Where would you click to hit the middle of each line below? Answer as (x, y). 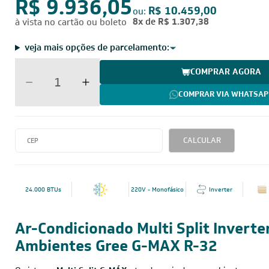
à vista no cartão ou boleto (71, 22)
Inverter (220, 189)
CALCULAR (202, 140)
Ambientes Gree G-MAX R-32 (116, 246)
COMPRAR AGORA (225, 71)
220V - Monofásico (157, 189)
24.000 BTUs (43, 189)
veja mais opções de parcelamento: (97, 47)
